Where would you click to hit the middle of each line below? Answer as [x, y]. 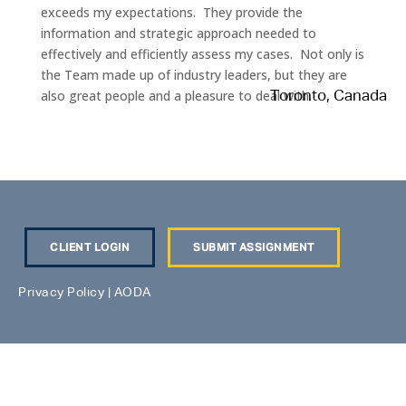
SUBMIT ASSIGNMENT [254, 248]
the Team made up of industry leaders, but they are [193, 75]
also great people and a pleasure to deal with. [176, 96]
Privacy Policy [61, 293]
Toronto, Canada [329, 97]
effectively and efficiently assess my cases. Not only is [202, 54]
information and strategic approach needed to [178, 33]
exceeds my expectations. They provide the [171, 12]
